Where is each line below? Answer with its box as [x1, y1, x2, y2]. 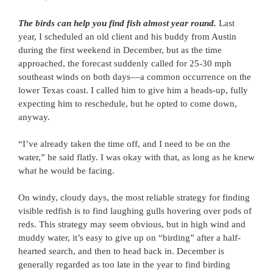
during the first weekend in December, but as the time [18, 45, 222, 55]
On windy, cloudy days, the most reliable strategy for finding [18, 193, 250, 202]
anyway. [18, 112, 50, 122]
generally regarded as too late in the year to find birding [18, 260, 230, 269]
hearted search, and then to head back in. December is [18, 246, 224, 256]
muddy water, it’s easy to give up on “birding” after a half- [18, 233, 241, 243]
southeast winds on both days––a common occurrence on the [18, 72, 251, 82]
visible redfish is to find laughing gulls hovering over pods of [18, 206, 252, 216]
